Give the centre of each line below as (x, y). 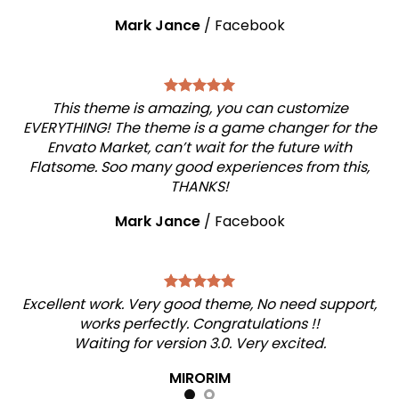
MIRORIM (199, 378)
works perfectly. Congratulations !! (199, 324)
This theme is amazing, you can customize (199, 108)
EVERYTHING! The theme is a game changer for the (199, 128)
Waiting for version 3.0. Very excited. (199, 343)
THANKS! (199, 187)
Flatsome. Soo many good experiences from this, (199, 167)
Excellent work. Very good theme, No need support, (199, 304)
